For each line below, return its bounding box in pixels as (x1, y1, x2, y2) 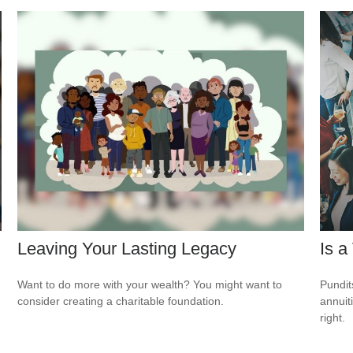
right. (319, 310, 345, 324)
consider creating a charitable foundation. (17, 294, 225, 307)
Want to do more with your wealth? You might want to (17, 277, 283, 291)
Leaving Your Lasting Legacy (17, 238, 237, 258)
